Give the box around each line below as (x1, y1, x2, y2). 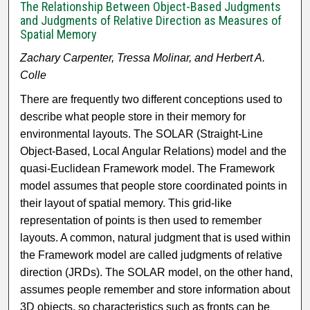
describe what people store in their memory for (20, 111, 246, 123)
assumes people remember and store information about (20, 284, 291, 296)
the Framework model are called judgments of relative (20, 249, 283, 262)
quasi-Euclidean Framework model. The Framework (20, 163, 275, 175)
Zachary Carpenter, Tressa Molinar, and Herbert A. (20, 52, 266, 64)
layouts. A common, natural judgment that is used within (20, 232, 291, 244)
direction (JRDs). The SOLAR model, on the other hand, (20, 266, 293, 279)
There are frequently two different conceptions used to (20, 93, 283, 106)
